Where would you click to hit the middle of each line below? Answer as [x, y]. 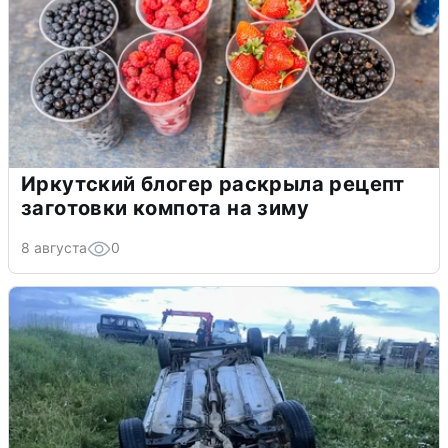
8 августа [54, 248]
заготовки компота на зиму [165, 208]
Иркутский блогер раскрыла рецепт [213, 184]
